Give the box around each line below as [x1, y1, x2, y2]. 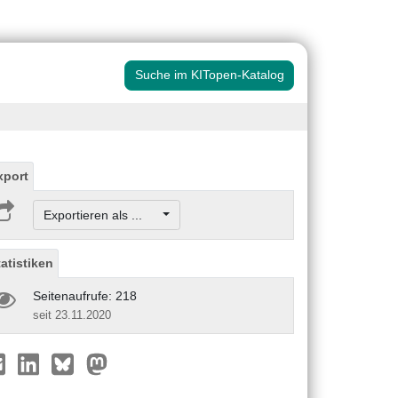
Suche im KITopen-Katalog [134, 68, 284, 83]
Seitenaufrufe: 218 [33, 288, 137, 303]
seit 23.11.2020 [33, 307, 111, 322]
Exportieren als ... [43, 207, 160, 222]
